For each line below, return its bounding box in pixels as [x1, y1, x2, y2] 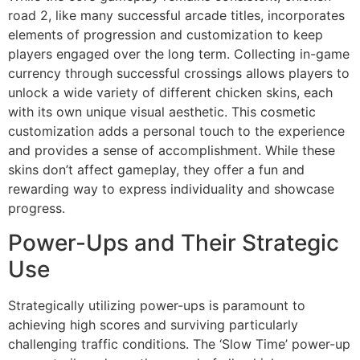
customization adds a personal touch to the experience [8, 123, 345, 140]
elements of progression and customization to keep [8, 27, 323, 43]
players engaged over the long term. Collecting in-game [8, 46, 350, 63]
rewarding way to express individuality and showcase [8, 181, 334, 198]
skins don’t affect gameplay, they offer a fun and [8, 162, 305, 178]
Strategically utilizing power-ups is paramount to [8, 297, 305, 313]
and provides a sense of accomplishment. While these [8, 142, 335, 159]
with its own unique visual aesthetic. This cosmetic [8, 104, 316, 121]
